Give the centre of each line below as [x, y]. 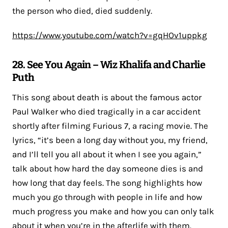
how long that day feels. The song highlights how [107, 182]
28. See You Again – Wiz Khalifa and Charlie [109, 64]
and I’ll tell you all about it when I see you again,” [107, 154]
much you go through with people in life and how [107, 197]
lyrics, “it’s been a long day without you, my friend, [110, 140]
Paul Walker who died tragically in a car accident [106, 111]
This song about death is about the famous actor [107, 97]
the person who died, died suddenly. [82, 10]
